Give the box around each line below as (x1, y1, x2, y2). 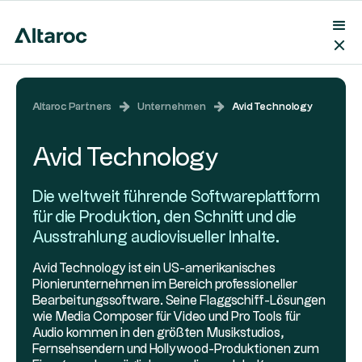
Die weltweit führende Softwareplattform (32, 189, 320, 205)
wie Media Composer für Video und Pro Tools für (32, 311, 300, 323)
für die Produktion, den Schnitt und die (32, 209, 297, 225)
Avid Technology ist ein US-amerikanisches (32, 263, 276, 275)
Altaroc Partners (32, 102, 112, 112)
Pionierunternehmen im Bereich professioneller (32, 279, 297, 291)
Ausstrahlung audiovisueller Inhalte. (32, 229, 280, 246)
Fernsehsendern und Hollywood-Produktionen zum (32, 343, 319, 356)
